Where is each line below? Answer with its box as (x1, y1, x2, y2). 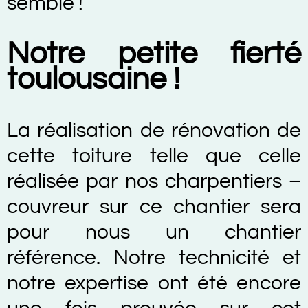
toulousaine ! (7, 63, 180, 95)
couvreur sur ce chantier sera (7, 195, 301, 217)
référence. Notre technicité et (7, 246, 301, 268)
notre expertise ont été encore (7, 272, 301, 294)
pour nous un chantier (7, 221, 301, 243)
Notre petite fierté (7, 37, 301, 69)
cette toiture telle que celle (7, 144, 301, 166)
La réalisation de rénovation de (7, 119, 301, 141)
